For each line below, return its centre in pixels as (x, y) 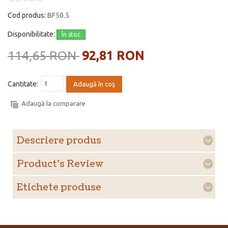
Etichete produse (59, 188)
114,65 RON (44, 56)
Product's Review (60, 164)
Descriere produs (59, 141)
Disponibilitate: (32, 34)
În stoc (71, 35)
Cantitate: (23, 84)
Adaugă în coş (94, 84)
